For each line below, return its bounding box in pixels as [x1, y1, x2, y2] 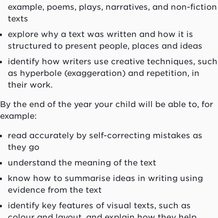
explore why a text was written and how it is [8, 29, 193, 39]
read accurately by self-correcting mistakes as [8, 130, 202, 141]
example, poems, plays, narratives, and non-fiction [8, 1, 217, 12]
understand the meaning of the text [8, 158, 156, 168]
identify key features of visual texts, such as [8, 200, 191, 211]
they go [8, 142, 39, 152]
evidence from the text [8, 185, 102, 195]
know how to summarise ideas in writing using [8, 173, 203, 183]
